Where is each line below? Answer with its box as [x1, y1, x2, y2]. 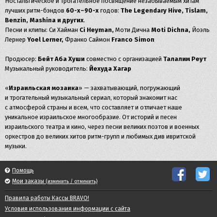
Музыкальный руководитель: [5, 65, 89, 72]
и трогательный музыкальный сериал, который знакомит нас [5, 94, 177, 101]
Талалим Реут [163, 55, 206, 62]
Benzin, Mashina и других [5, 16, 84, 24]
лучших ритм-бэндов [5, 7, 66, 14]
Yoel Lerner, [26, 36, 65, 43]
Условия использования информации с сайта [5, 205, 130, 212]
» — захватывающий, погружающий [78, 84, 180, 92]
